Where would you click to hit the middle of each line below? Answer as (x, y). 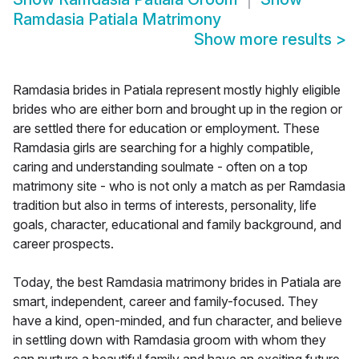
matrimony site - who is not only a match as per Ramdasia (179, 186)
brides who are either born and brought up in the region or (177, 109)
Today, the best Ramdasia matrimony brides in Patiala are (177, 282)
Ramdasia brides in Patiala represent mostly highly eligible (177, 90)
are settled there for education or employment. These (166, 129)
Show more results (265, 40)
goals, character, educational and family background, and (177, 225)
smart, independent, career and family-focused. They (165, 302)
